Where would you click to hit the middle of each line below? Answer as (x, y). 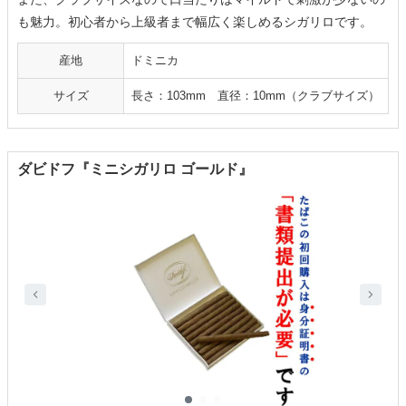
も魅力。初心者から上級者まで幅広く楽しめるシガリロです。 (195, 22)
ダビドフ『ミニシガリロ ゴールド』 (135, 169)
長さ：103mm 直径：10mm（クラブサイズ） (256, 96)
